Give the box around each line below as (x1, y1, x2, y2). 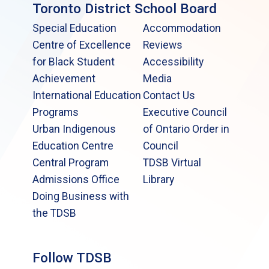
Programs (32, 106, 79, 118)
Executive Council (142, 106, 227, 118)
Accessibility (142, 55, 204, 68)
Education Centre (32, 139, 114, 152)
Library (142, 173, 174, 186)
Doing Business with (32, 190, 130, 202)
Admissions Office (32, 173, 120, 186)
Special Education (32, 22, 117, 34)
